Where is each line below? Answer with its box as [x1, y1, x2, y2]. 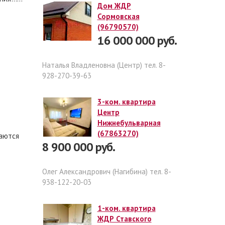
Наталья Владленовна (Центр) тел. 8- [42, 60, 166, 70]
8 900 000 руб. [42, 139, 115, 155]
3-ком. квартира [97, 97, 156, 106]
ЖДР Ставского [97, 214, 152, 223]
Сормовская [97, 12, 140, 21]
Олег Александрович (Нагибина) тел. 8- [42, 167, 171, 176]
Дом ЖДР [97, 1, 131, 11]
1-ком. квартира [97, 203, 156, 213]
